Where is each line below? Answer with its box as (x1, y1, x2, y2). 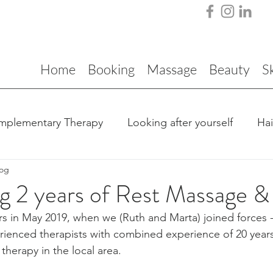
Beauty (209, 61, 250, 77)
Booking (88, 61, 135, 77)
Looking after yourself (127, 115, 233, 129)
